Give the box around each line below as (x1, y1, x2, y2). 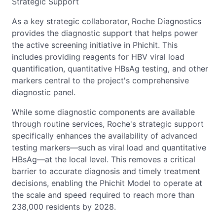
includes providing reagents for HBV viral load (12, 51, 184, 62)
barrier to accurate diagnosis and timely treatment (12, 166, 200, 176)
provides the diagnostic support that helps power (12, 28, 198, 38)
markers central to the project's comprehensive (12, 75, 189, 85)
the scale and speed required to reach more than (12, 189, 194, 200)
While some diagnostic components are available (12, 107, 195, 117)
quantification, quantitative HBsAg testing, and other (12, 63, 208, 74)
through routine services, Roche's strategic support (12, 118, 204, 129)
